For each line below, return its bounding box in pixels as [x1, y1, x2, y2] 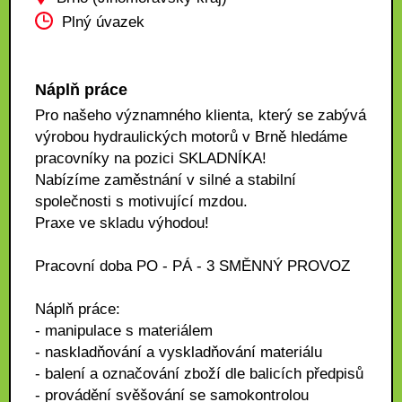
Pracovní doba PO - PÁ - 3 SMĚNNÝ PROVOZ [35, 258, 350, 275]
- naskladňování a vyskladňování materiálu [35, 344, 322, 361]
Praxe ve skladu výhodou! [35, 214, 209, 232]
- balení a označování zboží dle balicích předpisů [35, 365, 363, 382]
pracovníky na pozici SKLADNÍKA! [35, 150, 267, 167]
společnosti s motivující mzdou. [35, 193, 248, 210]
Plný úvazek [62, 13, 144, 31]
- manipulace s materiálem [35, 322, 213, 339]
